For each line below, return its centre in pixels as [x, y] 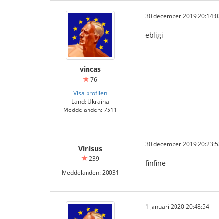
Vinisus [90, 148]
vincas [90, 69]
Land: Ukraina [90, 101]
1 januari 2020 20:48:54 [177, 206]
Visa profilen [90, 93]
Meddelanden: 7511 [90, 109]
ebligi [154, 35]
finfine [155, 163]
